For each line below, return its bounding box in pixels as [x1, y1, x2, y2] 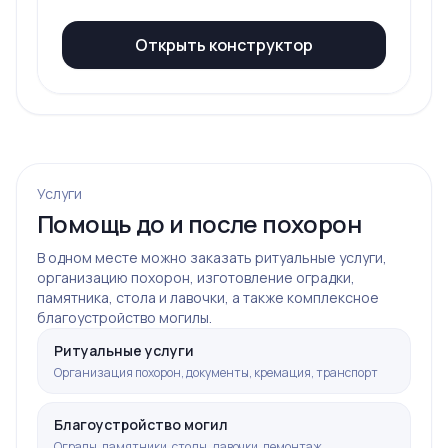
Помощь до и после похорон [37, 207, 361, 240]
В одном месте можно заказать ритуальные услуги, [37, 248, 387, 267]
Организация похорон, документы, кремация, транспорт [54, 364, 378, 381]
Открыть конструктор [135, 34, 313, 56]
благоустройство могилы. [37, 308, 212, 327]
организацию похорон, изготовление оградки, [37, 268, 355, 287]
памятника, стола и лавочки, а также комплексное [37, 288, 379, 307]
